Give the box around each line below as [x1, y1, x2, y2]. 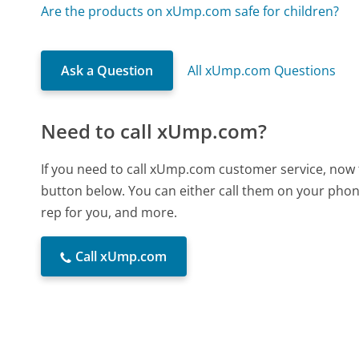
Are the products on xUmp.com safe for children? [41, 2, 340, 21]
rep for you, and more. [41, 204, 178, 222]
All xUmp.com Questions [188, 62, 337, 80]
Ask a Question [61, 62, 154, 80]
